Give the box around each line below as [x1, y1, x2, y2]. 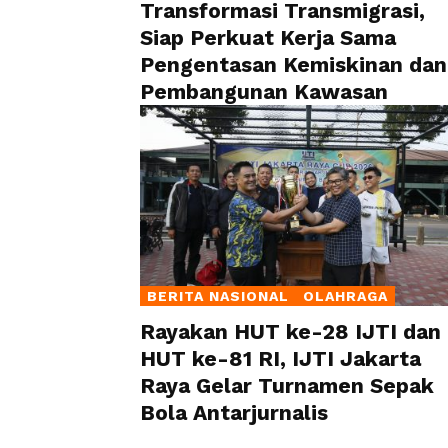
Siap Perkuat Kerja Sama [140, 25, 396, 51]
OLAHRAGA [302, 287, 388, 304]
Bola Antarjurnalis [140, 399, 328, 425]
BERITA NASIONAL [147, 287, 289, 304]
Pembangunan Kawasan [140, 79, 388, 105]
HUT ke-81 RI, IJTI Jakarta [140, 345, 421, 371]
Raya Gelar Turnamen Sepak [140, 372, 434, 398]
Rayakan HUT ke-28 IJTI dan [140, 318, 441, 344]
